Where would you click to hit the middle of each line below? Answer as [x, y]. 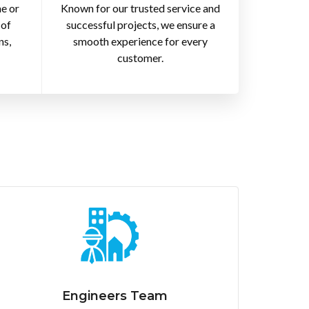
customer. [140, 58]
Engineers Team [114, 296]
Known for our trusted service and [140, 8]
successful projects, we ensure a [140, 25]
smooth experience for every [140, 41]
